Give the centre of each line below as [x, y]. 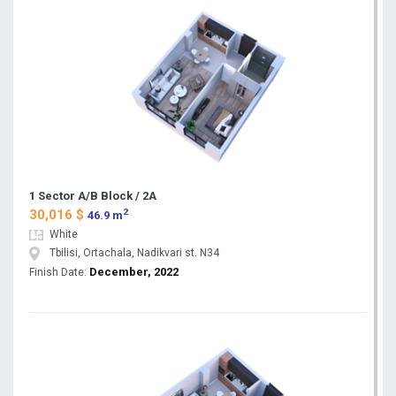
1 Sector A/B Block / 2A [93, 196]
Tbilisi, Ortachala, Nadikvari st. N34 [134, 253]
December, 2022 [134, 272]
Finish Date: [58, 273]
